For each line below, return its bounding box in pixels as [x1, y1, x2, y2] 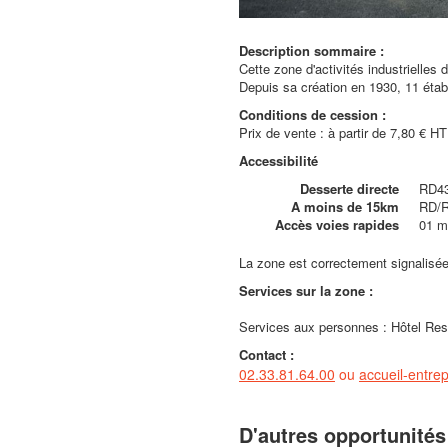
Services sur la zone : [239, 281, 373, 300]
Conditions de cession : [239, 105, 386, 124]
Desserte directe [300, 179, 399, 198]
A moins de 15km [291, 197, 399, 216]
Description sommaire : [239, 41, 384, 60]
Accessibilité [239, 151, 318, 170]
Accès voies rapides [275, 215, 399, 234]
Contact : [239, 345, 294, 364]
